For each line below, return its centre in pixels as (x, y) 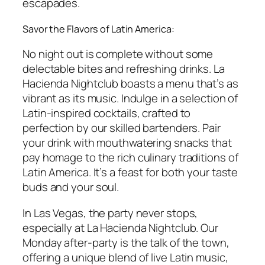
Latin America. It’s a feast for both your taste (130, 172)
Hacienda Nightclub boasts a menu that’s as (130, 84)
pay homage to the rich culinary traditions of (130, 158)
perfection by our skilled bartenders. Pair (122, 128)
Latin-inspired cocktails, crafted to (107, 113)
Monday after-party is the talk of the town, (126, 242)
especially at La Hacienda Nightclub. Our (120, 227)
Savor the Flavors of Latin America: (98, 29)
